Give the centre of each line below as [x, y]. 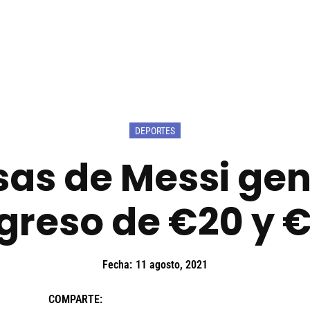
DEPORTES [155, 131]
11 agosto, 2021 [172, 265]
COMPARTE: [75, 299]
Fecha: [117, 265]
